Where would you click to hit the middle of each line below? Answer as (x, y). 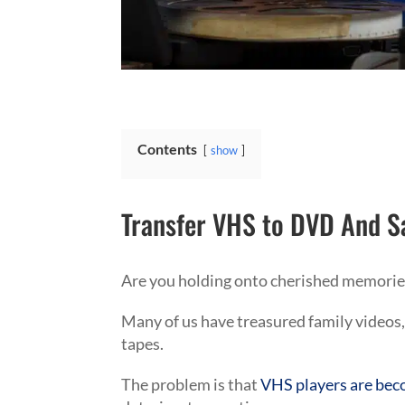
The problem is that (191, 384)
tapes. (143, 344)
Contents (168, 149)
